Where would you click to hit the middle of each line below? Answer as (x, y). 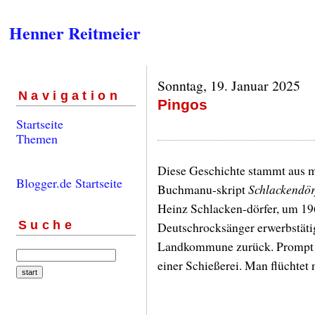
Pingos (182, 104)
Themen (37, 138)
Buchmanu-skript (203, 189)
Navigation (70, 95)
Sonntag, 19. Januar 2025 (229, 85)
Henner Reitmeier (75, 33)
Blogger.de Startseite (69, 182)
